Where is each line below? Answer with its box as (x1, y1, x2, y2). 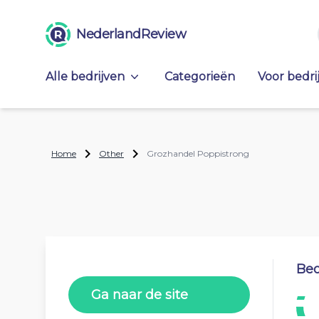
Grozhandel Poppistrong (147, 148, 249, 159)
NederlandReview (76, 26, 187, 42)
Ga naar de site (91, 287, 188, 303)
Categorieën (164, 70, 235, 83)
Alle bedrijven (46, 70, 125, 83)
